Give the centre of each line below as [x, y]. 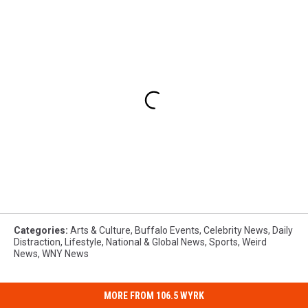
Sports [223, 242]
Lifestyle [83, 242]
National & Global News [155, 242]
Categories [40, 231]
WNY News [65, 254]
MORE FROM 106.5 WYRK [154, 296]
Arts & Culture [100, 231]
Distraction [37, 242]
